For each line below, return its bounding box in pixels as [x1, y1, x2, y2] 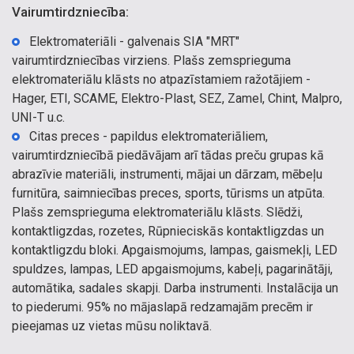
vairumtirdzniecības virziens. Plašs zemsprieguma [12, 53, 291, 68]
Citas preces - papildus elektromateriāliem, [29, 129, 268, 144]
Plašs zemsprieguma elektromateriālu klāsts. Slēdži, [12, 205, 303, 220]
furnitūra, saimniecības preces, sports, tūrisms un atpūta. [12, 186, 325, 201]
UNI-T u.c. [12, 110, 65, 125]
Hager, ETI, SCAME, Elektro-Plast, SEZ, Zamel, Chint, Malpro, [12, 91, 342, 106]
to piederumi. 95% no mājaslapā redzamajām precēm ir [12, 299, 313, 314]
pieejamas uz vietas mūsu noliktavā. [12, 318, 212, 333]
